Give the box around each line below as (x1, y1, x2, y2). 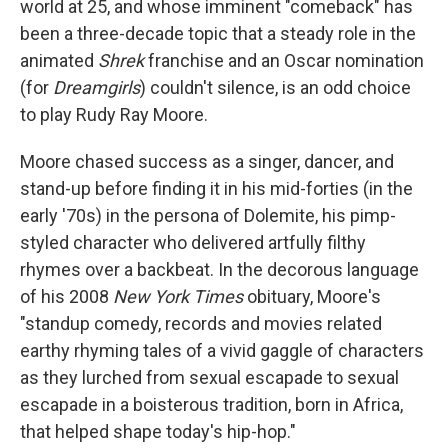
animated (20, 50, 98, 71)
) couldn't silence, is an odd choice (140, 77, 411, 98)
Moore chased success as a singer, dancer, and (20, 151, 394, 172)
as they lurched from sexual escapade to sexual (20, 367, 399, 388)
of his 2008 (20, 286, 113, 307)
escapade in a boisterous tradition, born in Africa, (20, 394, 403, 415)
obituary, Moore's (247, 286, 381, 307)
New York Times (113, 286, 247, 307)
